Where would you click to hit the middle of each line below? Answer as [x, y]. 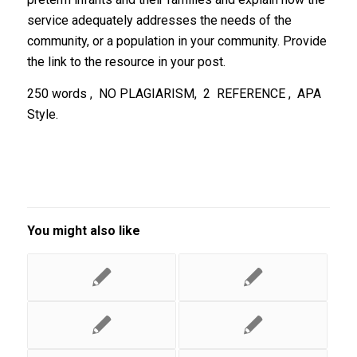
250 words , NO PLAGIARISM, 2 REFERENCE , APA [174, 93]
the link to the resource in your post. [126, 62]
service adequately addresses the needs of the [159, 20]
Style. [42, 114]
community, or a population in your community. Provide [177, 41]
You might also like [83, 231]
